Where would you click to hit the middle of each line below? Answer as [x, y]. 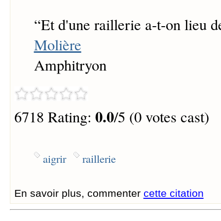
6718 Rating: [55, 116]
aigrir [54, 158]
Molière [57, 45]
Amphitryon [70, 65]
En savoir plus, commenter [79, 193]
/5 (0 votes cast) [161, 116]
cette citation [173, 193]
